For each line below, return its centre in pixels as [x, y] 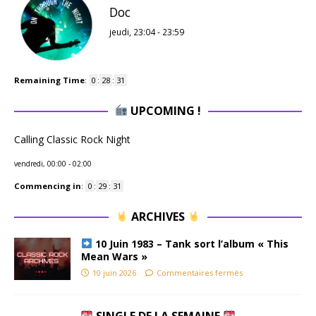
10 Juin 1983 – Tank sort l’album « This [190, 243]
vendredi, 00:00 [40, 163]
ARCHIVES [158, 216]
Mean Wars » [114, 256]
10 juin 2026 [114, 272]
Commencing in [48, 186]
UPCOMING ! [165, 110]
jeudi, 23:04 [132, 31]
